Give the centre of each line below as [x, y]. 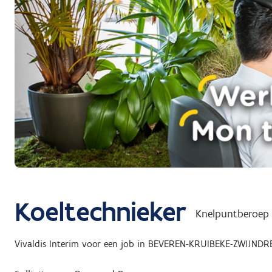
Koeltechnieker [100, 212]
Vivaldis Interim [47, 244]
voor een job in [114, 244]
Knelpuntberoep [233, 213]
